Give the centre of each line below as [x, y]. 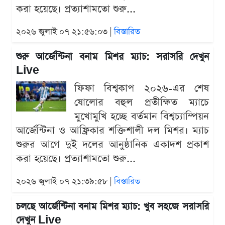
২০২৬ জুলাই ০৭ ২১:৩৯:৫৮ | [65, 182]
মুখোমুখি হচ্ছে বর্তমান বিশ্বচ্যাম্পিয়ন [142, 117]
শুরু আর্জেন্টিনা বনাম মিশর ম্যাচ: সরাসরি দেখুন [113, 57]
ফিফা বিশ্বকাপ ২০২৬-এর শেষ [142, 89]
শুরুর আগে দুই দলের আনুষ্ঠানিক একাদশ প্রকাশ [113, 145]
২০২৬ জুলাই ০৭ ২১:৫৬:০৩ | [65, 32]
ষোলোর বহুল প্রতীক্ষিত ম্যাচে [142, 103]
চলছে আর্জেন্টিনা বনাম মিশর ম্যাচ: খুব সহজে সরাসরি [113, 207]
